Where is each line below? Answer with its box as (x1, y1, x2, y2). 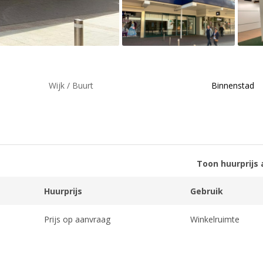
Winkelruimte (190, 213, 240, 225)
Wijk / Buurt (49, 80, 93, 91)
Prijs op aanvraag (44, 213, 110, 225)
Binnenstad (211, 80, 254, 91)
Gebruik (190, 185, 223, 197)
